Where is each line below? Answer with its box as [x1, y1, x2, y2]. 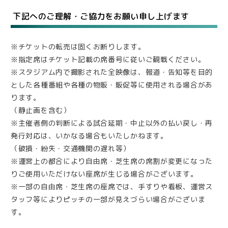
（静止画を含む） [11, 105, 71, 116]
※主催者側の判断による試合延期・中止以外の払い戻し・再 [11, 118, 213, 128]
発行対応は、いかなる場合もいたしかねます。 [11, 131, 168, 141]
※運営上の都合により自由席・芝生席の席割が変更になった [11, 156, 213, 166]
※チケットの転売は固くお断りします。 [11, 42, 146, 52]
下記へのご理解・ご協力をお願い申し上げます [13, 11, 189, 22]
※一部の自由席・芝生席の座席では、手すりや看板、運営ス [11, 182, 213, 192]
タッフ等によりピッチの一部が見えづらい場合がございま [11, 194, 206, 205]
